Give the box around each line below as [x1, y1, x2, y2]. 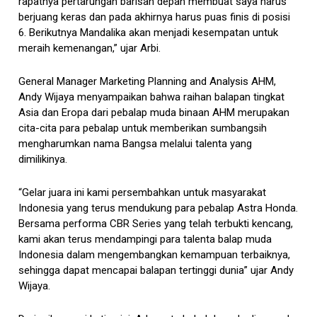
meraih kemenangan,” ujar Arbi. [18, 41, 161, 54]
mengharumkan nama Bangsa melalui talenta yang [18, 137, 253, 150]
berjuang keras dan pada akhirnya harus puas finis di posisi [18, 10, 291, 23]
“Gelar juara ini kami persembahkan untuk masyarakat [18, 185, 267, 199]
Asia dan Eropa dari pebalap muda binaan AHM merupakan [18, 105, 290, 119]
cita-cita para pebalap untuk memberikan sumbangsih [18, 121, 267, 134]
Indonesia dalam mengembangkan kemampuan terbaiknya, [18, 248, 291, 261]
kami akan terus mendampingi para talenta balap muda [18, 232, 272, 246]
